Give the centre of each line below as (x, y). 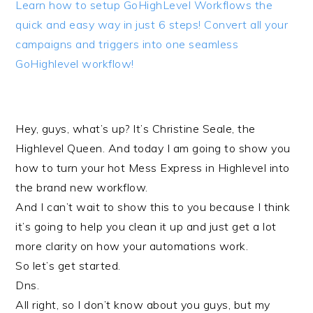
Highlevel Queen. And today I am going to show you (153, 148)
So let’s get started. (68, 265)
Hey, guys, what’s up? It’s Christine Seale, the (136, 129)
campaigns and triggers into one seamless (127, 44)
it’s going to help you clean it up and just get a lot (146, 226)
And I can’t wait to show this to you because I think (153, 207)
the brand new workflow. (82, 187)
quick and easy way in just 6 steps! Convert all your (152, 24)
